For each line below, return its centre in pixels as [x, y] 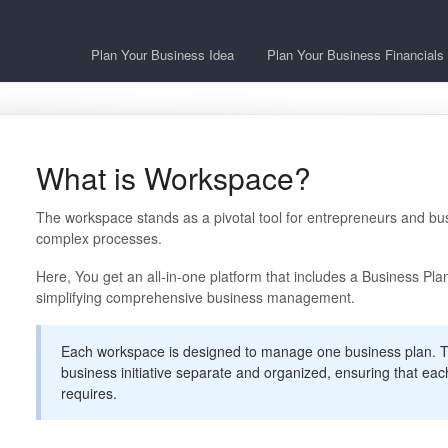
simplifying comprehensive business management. [195, 297]
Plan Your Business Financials [355, 54]
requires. [88, 393]
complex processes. [98, 238]
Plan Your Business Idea [162, 54]
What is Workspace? [173, 177]
